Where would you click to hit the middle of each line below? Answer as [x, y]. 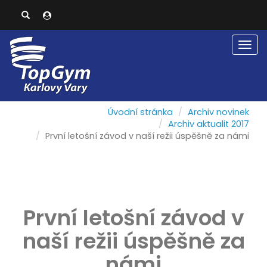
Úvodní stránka [140, 112]
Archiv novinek [218, 112]
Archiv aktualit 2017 [209, 124]
